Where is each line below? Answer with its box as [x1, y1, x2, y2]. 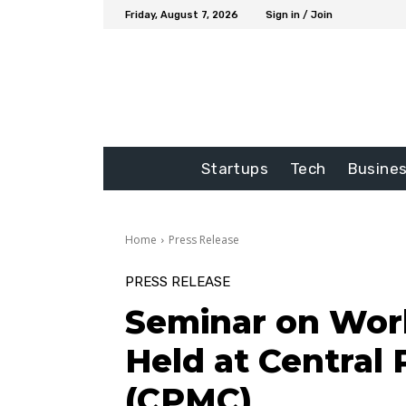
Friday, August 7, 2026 [125, 8, 238, 21]
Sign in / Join [266, 8, 333, 21]
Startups [200, 159, 268, 179]
